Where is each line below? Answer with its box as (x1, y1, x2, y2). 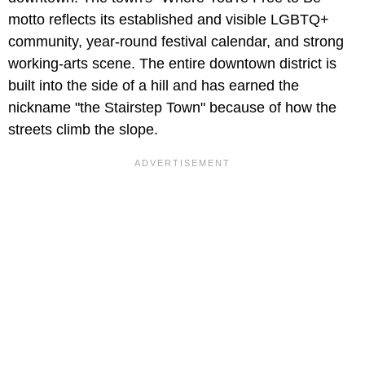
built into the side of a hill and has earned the (8, 77, 299, 95)
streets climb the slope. (8, 121, 158, 139)
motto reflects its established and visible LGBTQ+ (8, 11, 329, 29)
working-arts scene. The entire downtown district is (8, 55, 336, 73)
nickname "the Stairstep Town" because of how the (8, 99, 336, 117)
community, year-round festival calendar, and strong (8, 33, 344, 51)
